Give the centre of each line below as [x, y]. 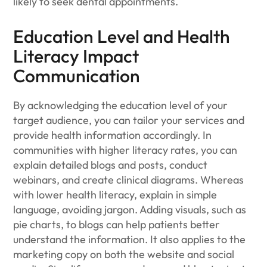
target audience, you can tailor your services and [129, 120]
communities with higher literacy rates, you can [125, 150]
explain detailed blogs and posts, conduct [111, 165]
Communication [77, 76]
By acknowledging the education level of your [121, 105]
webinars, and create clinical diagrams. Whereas [129, 180]
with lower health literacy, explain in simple [115, 195]
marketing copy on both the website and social [124, 254]
